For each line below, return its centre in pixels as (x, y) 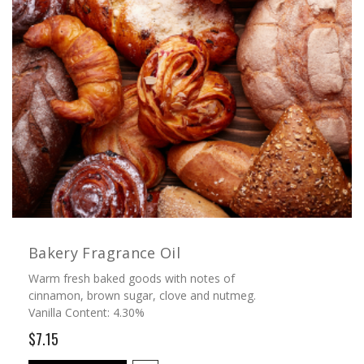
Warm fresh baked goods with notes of (132, 278)
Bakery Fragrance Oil (104, 252)
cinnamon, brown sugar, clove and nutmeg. (142, 295)
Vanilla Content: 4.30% (87, 312)
